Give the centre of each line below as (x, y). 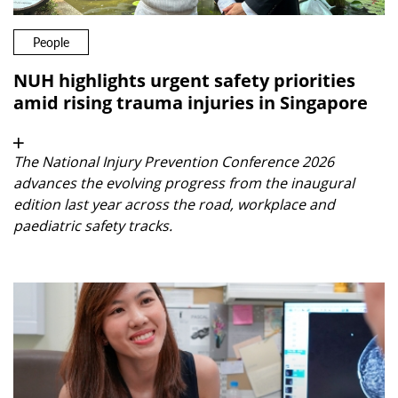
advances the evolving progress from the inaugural (184, 183)
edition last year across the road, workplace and (174, 205)
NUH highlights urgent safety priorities (184, 81)
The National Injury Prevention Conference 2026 (174, 162)
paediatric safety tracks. (93, 226)
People (51, 42)
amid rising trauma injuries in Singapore (191, 103)
